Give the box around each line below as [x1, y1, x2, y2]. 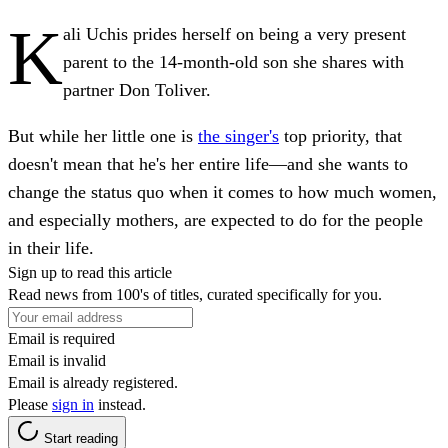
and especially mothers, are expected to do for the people [8, 209, 423, 230]
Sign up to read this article [8, 263, 172, 281]
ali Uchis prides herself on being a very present [63, 23, 406, 44]
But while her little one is [8, 125, 198, 146]
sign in [52, 395, 94, 413]
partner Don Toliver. [63, 79, 211, 100]
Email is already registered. [8, 373, 178, 391]
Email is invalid [8, 351, 106, 369]
